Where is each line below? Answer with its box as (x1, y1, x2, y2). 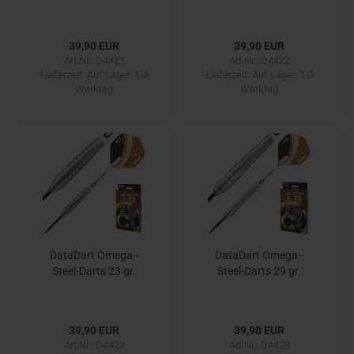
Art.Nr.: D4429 (228, 339, 290, 351)
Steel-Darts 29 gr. (217, 265, 301, 277)
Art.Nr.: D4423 (63, 339, 125, 351)
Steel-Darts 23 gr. (52, 265, 136, 277)
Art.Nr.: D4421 (63, 55, 125, 66)
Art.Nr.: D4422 (228, 55, 290, 66)
